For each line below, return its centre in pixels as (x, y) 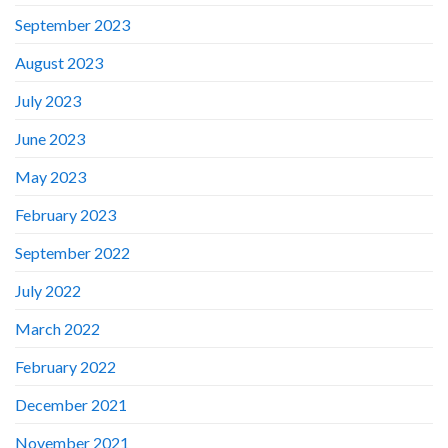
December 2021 (71, 404)
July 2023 (48, 100)
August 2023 (59, 62)
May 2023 (50, 176)
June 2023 (50, 138)
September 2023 (72, 24)
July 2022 (48, 290)
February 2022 (65, 366)
